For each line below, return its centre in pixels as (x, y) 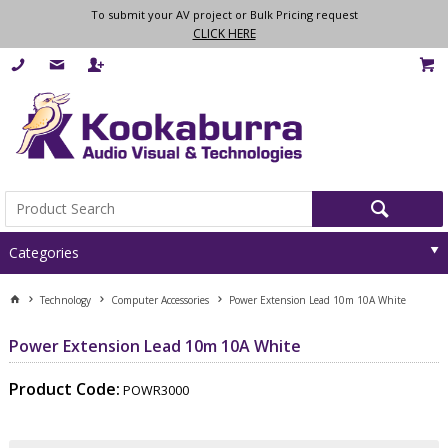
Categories (43, 253)
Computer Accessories (160, 299)
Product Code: (64, 388)
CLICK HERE (224, 33)
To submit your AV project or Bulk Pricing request (224, 14)
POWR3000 (155, 390)
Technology (65, 299)
